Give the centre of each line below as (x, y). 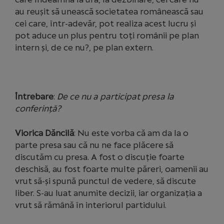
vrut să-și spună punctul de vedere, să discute (105, 181)
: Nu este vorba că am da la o (131, 133)
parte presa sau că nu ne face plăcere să (94, 145)
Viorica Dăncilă (44, 133)
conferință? (38, 108)
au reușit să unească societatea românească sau (109, 11)
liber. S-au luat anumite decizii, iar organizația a (108, 193)
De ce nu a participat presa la (115, 96)
